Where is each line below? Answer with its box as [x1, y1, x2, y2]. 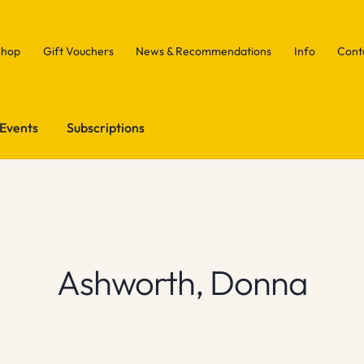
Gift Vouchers [42, 43, 114, 58]
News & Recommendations [136, 43, 272, 58]
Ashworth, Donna [56, 260, 308, 304]
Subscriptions [67, 119, 145, 136]
